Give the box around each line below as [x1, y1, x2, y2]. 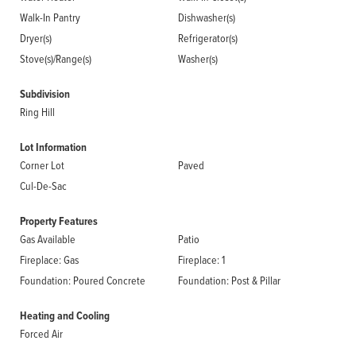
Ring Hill [20, 104, 55, 119]
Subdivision [20, 86, 70, 103]
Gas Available [20, 231, 75, 246]
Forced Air [20, 326, 63, 341]
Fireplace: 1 [178, 252, 225, 267]
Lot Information [20, 139, 87, 156]
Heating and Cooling [20, 308, 110, 324]
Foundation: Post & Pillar [178, 273, 281, 288]
